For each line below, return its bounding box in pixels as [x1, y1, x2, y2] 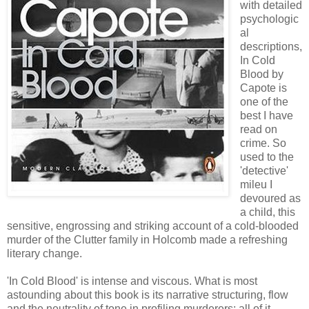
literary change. [7, 247, 82, 259]
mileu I [239, 178, 272, 190]
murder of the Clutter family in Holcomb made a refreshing [7, 233, 288, 246]
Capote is [239, 81, 287, 94]
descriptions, [239, 40, 302, 52]
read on [239, 123, 277, 135]
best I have [239, 109, 293, 121]
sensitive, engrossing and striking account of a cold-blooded [7, 219, 299, 232]
